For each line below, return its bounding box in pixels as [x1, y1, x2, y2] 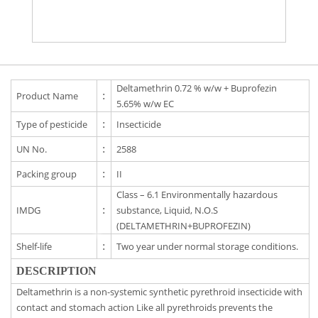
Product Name [16, 89, 79, 103]
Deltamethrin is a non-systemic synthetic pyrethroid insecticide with [16, 285, 303, 299]
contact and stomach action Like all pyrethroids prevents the [16, 301, 273, 314]
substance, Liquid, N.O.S [116, 204, 219, 217]
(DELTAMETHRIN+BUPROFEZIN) [116, 219, 251, 233]
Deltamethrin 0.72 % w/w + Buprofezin [116, 82, 278, 95]
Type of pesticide [16, 118, 88, 131]
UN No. [16, 143, 48, 156]
